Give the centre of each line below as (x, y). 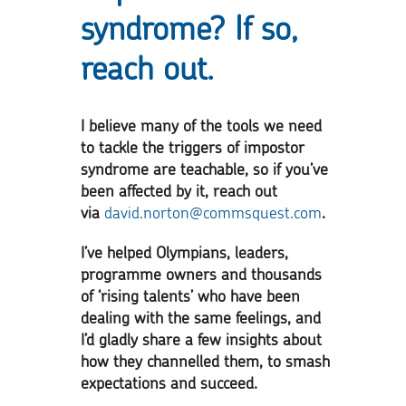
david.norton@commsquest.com (213, 212)
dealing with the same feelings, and (201, 317)
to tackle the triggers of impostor (193, 146)
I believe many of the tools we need (201, 125)
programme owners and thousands (201, 273)
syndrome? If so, (189, 27)
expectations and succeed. (169, 382)
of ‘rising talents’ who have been (190, 295)
